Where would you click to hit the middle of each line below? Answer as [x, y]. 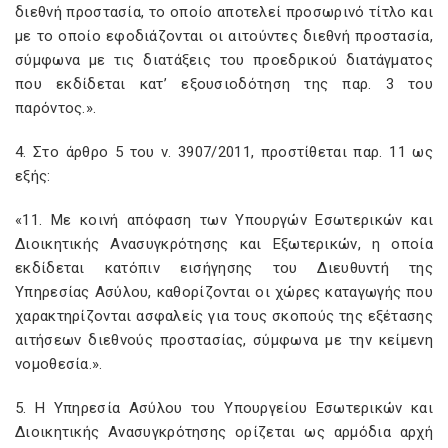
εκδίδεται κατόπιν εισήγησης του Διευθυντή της [224, 268]
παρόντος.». [56, 108]
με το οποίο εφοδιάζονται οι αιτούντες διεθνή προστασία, [224, 36]
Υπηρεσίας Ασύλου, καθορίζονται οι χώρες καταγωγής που [224, 292]
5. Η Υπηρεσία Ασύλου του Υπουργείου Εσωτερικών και [224, 408]
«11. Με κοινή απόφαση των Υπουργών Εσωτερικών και [224, 220]
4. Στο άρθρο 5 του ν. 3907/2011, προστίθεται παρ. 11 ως [224, 152]
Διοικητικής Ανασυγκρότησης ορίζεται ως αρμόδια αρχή [224, 432]
